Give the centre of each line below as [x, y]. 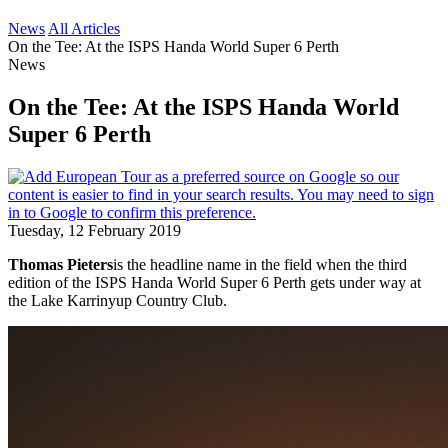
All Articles [84, 28]
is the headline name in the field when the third [260, 264]
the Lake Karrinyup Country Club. [117, 300]
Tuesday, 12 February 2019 [94, 230]
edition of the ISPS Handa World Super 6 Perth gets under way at [214, 282]
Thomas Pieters [60, 264]
